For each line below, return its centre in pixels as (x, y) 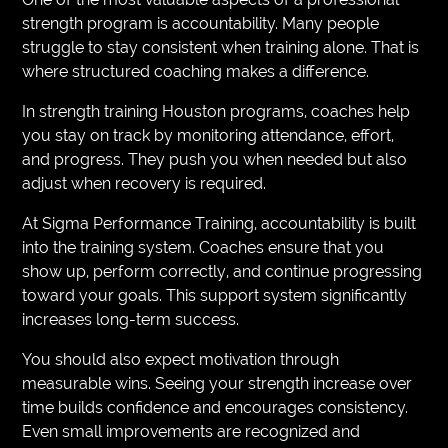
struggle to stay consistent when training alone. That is (221, 47)
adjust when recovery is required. (144, 183)
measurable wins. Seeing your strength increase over (217, 383)
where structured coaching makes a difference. (196, 71)
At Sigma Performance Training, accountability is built (219, 223)
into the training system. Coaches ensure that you (203, 247)
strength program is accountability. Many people (201, 23)
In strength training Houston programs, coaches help (216, 111)
